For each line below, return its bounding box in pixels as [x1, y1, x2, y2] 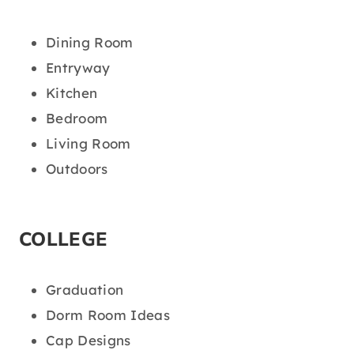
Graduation [46, 281, 124, 299]
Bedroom [46, 109, 108, 126]
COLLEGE [19, 227, 108, 253]
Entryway [46, 58, 111, 76]
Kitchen [46, 84, 98, 101]
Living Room [46, 134, 131, 152]
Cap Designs [46, 332, 131, 349]
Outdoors [46, 160, 108, 177]
